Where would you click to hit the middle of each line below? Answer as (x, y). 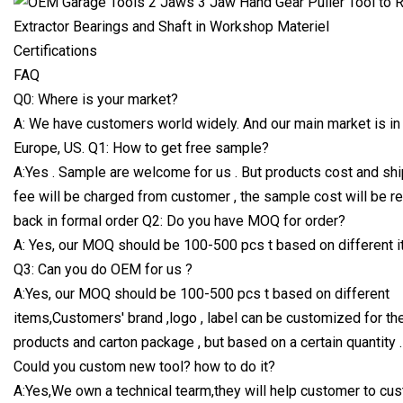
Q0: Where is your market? (96, 99)
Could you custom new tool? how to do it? (144, 366)
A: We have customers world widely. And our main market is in (207, 123)
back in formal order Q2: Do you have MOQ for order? (179, 220)
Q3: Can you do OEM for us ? (103, 269)
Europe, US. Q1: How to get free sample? (141, 148)
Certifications (55, 50)
